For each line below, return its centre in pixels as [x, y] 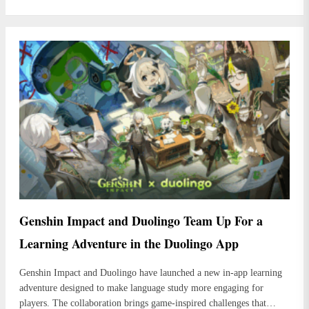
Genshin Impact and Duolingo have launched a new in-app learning [151, 273]
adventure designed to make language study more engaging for [141, 288]
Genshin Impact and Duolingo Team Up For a [141, 221]
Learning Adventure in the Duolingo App [129, 244]
